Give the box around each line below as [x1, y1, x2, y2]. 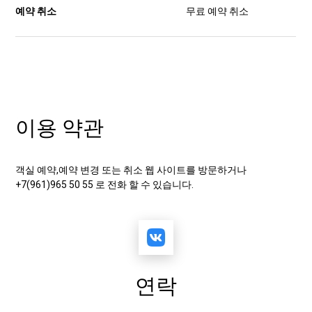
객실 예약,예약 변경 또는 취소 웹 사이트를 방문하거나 [15, 164, 247, 175]
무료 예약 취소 [186, 6, 253, 17]
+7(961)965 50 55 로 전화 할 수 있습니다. [15, 179, 196, 190]
